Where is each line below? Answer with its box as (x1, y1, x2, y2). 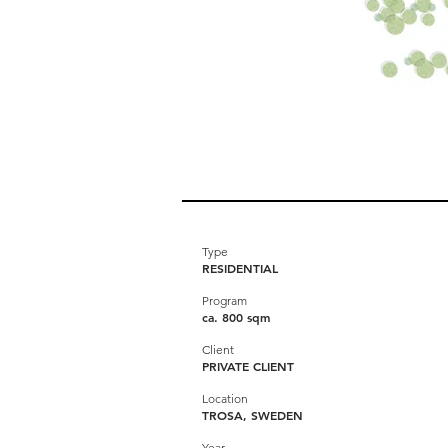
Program (202, 293, 247, 308)
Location (202, 391, 248, 406)
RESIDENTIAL (202, 260, 278, 276)
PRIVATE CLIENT (202, 358, 294, 374)
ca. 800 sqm (202, 309, 270, 325)
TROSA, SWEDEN (202, 407, 303, 423)
